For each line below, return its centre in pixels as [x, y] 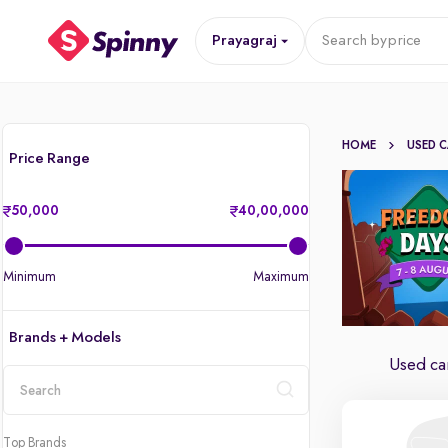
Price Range [49, 159]
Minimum [29, 277]
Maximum [281, 277]
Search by [353, 41]
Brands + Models [65, 338]
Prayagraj [244, 41]
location [30, 422]
